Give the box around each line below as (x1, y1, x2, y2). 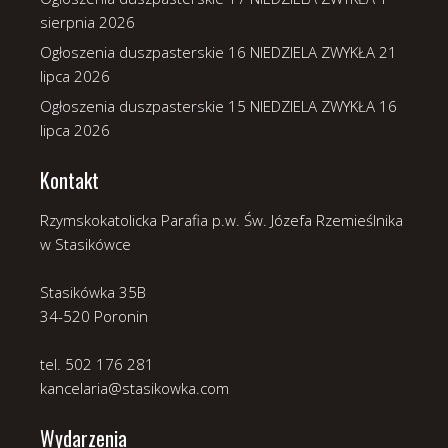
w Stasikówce (40, 233, 131, 254)
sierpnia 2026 (40, 11, 135, 32)
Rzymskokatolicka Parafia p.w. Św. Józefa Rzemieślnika (40, 209, 403, 230)
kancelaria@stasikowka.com (40, 377, 229, 398)
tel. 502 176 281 (40, 353, 154, 374)
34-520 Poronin (40, 305, 148, 326)
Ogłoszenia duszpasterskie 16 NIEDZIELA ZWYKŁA (40, 41, 375, 62)
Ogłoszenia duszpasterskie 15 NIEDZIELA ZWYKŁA (40, 95, 375, 116)
